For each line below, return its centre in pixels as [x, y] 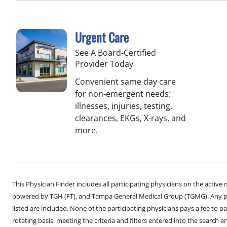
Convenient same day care [125, 82]
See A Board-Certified [116, 53]
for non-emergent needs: [123, 94]
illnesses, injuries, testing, [124, 106]
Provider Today [104, 64]
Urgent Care [102, 37]
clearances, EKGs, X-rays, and [130, 118]
